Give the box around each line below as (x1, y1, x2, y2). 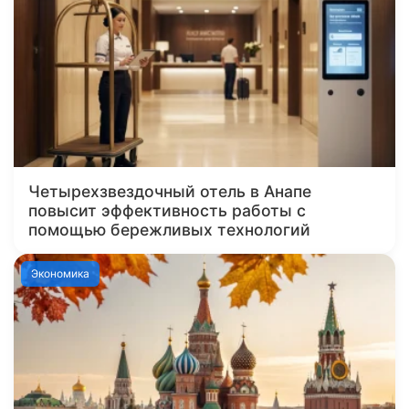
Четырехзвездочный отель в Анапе (28, 182, 311, 202)
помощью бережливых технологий (28, 220, 310, 240)
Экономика (31, 266, 90, 280)
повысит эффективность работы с (28, 201, 306, 221)
